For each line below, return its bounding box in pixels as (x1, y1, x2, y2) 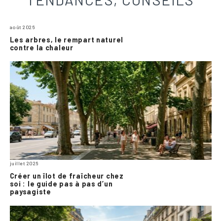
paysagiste (9, 187, 51, 196)
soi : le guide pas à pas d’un (9, 180, 113, 188)
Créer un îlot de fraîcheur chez (9, 172, 124, 181)
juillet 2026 (9, 160, 38, 167)
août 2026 (9, 24, 35, 31)
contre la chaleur (9, 43, 74, 52)
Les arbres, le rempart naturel (9, 35, 123, 44)
